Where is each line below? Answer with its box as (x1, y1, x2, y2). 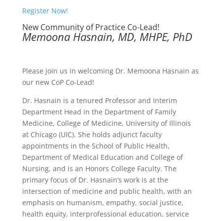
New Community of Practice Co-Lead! (22, 22, 159, 33)
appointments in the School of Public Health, (22, 141, 170, 150)
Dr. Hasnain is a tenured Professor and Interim (22, 96, 177, 105)
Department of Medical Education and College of (22, 152, 183, 162)
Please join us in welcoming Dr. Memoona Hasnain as (22, 66, 199, 75)
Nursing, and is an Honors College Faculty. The (22, 164, 177, 173)
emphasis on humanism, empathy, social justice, (22, 198, 184, 207)
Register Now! (22, 6, 68, 15)
